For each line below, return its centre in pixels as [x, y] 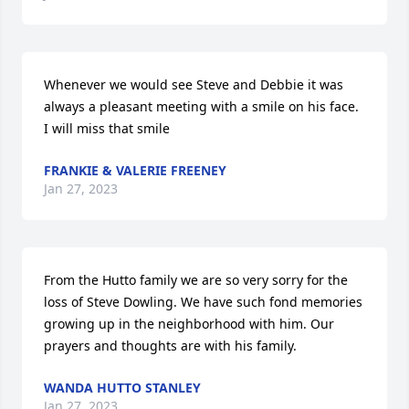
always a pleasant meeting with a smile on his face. [201, 106]
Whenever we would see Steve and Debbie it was [194, 84]
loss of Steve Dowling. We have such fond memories [203, 302]
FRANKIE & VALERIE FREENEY [135, 170]
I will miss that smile [107, 128]
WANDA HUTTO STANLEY [122, 388]
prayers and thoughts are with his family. [170, 346]
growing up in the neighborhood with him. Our [189, 324]
